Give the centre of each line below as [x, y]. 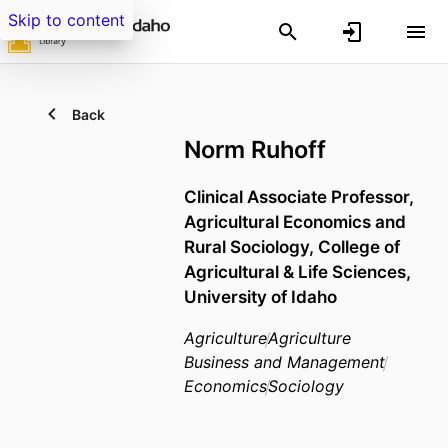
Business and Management [284, 362]
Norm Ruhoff [255, 149]
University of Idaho [260, 297]
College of [359, 247]
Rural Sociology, [251, 247]
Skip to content [66, 20]
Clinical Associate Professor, [299, 197]
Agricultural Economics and [295, 222]
